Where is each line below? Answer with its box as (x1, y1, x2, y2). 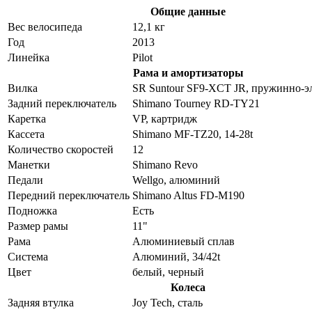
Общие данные (150, 5, 226, 17)
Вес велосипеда (8, 20, 82, 33)
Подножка (8, 204, 57, 217)
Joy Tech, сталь (132, 296, 203, 309)
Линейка (8, 51, 49, 63)
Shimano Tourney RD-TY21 (132, 97, 260, 109)
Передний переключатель (8, 189, 130, 201)
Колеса (171, 281, 205, 293)
